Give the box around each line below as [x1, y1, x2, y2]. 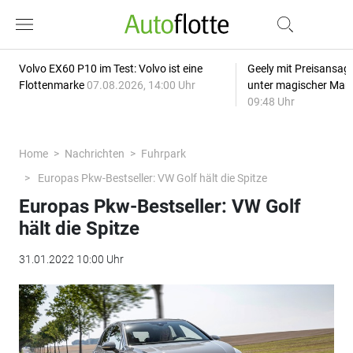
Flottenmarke [18, 79, 87, 91]
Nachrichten [64, 147, 124, 160]
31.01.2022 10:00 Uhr [18, 253, 124, 266]
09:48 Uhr [247, 95, 295, 108]
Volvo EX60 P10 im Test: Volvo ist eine [18, 62, 203, 75]
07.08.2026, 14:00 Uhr [86, 79, 195, 91]
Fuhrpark [140, 147, 186, 160]
